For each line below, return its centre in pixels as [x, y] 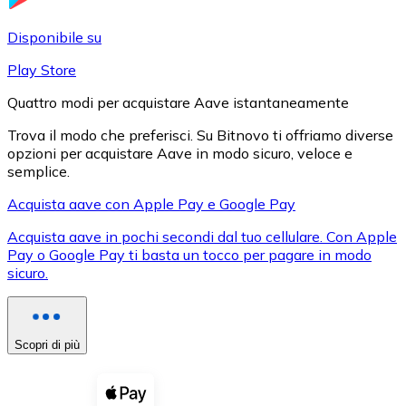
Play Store [42, 69]
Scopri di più [47, 344]
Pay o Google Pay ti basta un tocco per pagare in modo [189, 254]
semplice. [39, 171]
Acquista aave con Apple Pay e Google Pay [151, 203]
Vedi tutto [75, 348]
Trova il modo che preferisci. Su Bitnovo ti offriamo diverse [200, 135]
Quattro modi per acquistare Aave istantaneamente [178, 102]
